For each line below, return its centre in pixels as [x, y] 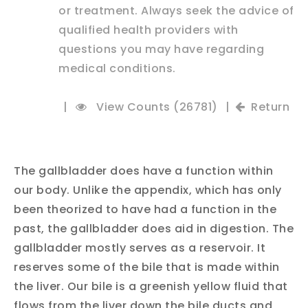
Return [270, 107]
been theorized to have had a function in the [145, 209]
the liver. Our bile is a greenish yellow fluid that [151, 286]
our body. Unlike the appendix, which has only [148, 190]
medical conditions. [117, 68]
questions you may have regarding [161, 49]
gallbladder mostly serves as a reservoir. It [140, 247]
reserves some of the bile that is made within [147, 267]
